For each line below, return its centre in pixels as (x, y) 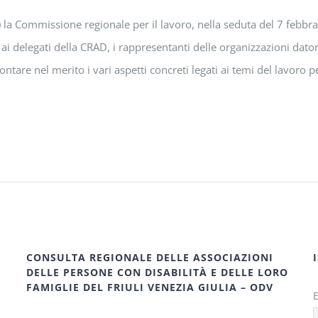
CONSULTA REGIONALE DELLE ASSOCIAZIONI (150, 257)
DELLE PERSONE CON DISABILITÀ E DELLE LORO (158, 272)
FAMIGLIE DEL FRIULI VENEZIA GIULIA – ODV (150, 287)
